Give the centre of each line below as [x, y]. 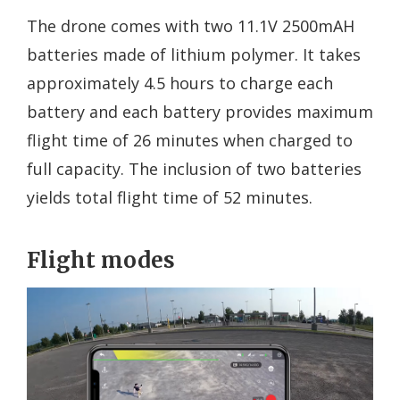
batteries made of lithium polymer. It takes [194, 55]
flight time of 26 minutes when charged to [190, 141]
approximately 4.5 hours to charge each [180, 83]
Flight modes [101, 261]
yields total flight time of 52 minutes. [170, 198]
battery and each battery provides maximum [200, 112]
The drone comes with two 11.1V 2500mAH [191, 26]
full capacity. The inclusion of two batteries [194, 169]
